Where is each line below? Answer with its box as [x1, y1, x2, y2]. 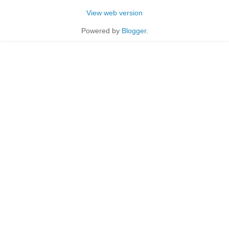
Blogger [121, 26, 146, 35]
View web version [86, 8, 143, 17]
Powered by [81, 26, 122, 35]
